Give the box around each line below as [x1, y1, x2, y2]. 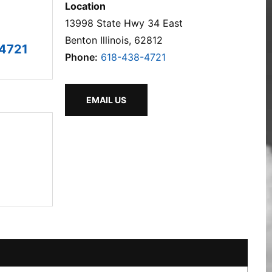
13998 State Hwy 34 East [65, 17, 183, 29]
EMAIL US [86, 95, 126, 105]
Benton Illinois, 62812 [65, 34, 163, 46]
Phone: [65, 51, 98, 63]
